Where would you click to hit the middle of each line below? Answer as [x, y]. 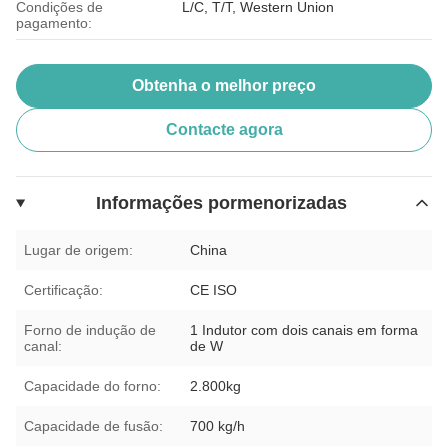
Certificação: [63, 289]
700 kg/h [218, 425]
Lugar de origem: [78, 249]
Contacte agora [224, 129]
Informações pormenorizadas [221, 202]
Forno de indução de [90, 329]
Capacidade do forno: [92, 385]
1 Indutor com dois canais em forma [304, 329]
